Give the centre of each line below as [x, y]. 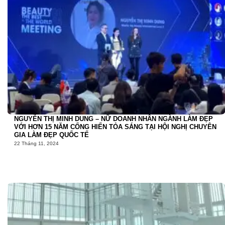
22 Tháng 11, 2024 [36, 144]
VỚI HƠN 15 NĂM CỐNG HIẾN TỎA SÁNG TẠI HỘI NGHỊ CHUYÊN [115, 127]
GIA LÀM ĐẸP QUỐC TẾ [51, 135]
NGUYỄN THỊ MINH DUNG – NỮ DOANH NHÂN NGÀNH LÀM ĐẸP [114, 119]
